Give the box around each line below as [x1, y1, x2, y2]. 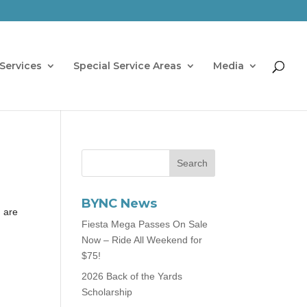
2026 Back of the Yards [82, 271, 183, 282]
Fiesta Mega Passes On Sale [82, 219, 208, 230]
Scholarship [82, 286, 133, 297]
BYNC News [82, 196, 158, 211]
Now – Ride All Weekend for [82, 234, 203, 245]
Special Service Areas [73, 60, 182, 72]
